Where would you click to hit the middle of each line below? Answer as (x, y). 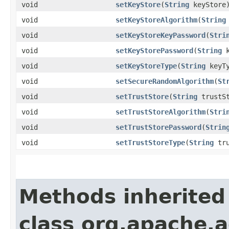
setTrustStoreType (150, 143)
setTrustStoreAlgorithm (161, 112)
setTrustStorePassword (158, 127)
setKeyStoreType (146, 66)
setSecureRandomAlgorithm (165, 81)
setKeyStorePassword (154, 51)
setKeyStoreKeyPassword (161, 35)
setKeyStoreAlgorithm (156, 20)
